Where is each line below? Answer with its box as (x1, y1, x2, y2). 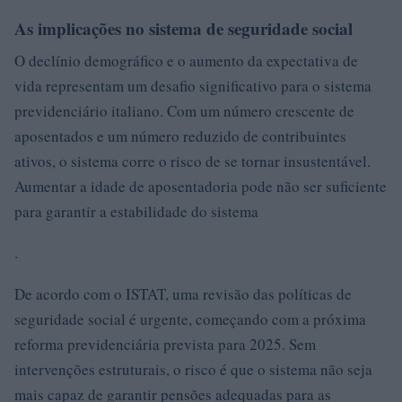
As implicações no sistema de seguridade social (14, 16, 353, 40)
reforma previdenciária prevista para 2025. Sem (14, 334, 316, 354)
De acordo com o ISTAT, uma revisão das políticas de (14, 284, 352, 304)
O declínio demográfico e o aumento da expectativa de (14, 50, 358, 71)
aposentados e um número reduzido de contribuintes (14, 126, 346, 146)
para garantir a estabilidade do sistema (14, 201, 258, 222)
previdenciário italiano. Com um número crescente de (14, 100, 354, 121)
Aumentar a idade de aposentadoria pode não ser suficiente (14, 176, 387, 197)
